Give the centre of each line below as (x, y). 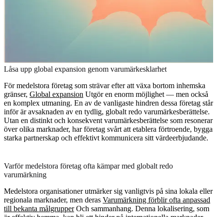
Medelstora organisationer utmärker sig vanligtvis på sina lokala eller (108, 191)
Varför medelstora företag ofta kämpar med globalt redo (88, 166)
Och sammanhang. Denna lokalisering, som (142, 208)
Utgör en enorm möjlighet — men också (146, 94)
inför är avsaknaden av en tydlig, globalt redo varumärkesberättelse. (107, 111)
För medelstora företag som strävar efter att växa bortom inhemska (105, 85)
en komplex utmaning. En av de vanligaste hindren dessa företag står (108, 103)
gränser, (17, 94)
